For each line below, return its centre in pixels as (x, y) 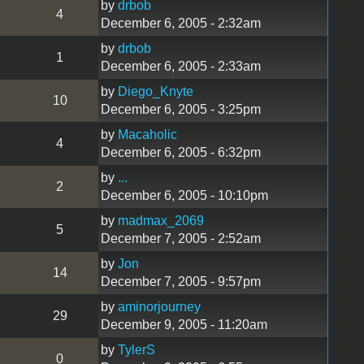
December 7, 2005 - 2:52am (180, 238)
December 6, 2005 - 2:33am (180, 66)
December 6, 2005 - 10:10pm (184, 195)
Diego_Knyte (155, 91)
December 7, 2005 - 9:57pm (180, 281)
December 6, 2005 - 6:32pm (180, 152)
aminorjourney (159, 306)
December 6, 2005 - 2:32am (180, 23)
